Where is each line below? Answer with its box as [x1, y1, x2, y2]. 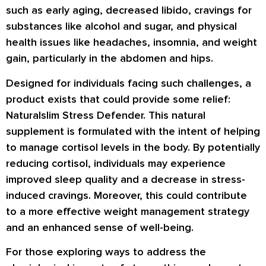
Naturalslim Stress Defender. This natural [6, 108, 205, 122]
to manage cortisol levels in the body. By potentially [6, 140, 260, 154]
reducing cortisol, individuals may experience [6, 156, 226, 170]
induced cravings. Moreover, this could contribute [6, 188, 247, 202]
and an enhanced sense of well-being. [6, 220, 194, 234]
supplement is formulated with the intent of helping [6, 124, 260, 138]
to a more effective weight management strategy [6, 204, 249, 218]
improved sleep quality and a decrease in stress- [6, 172, 245, 186]
